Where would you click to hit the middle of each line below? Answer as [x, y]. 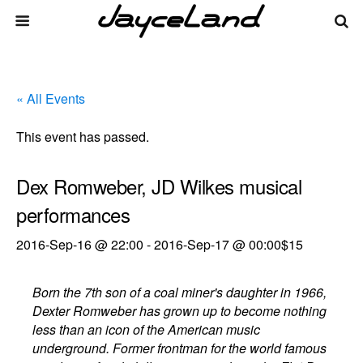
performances [73, 214]
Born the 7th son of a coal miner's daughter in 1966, [180, 292]
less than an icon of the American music [147, 329]
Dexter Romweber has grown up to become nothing [180, 311]
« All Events [51, 98]
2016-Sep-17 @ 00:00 [218, 244]
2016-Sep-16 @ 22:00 [80, 244]
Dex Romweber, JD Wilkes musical [159, 186]
